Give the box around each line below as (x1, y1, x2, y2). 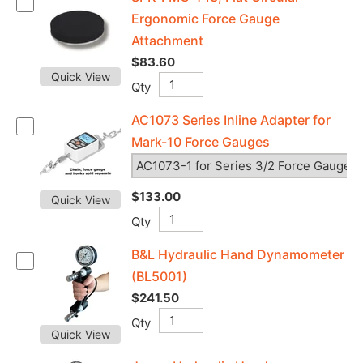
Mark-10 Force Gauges (131, 134, 270, 150)
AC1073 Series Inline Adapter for (131, 112, 331, 128)
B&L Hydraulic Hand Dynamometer (131, 246, 344, 263)
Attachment (131, 32, 203, 49)
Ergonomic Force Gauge (131, 11, 280, 27)
